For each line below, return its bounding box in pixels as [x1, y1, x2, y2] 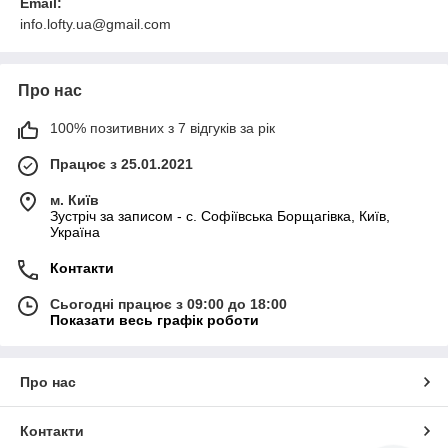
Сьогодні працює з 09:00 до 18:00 [50, 295, 287, 312]
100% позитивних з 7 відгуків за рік [50, 119, 275, 136]
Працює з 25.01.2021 [50, 155, 193, 172]
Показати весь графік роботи [50, 311, 259, 328]
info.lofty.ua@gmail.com [20, 15, 171, 32]
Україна [50, 223, 100, 240]
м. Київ [50, 191, 99, 208]
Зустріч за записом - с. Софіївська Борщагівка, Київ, [50, 207, 390, 224]
